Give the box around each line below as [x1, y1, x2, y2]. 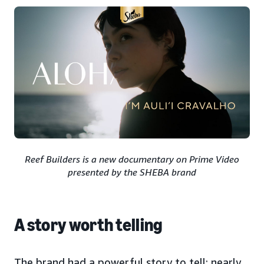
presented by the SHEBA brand [68, 166, 196, 179]
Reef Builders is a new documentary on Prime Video [25, 153, 239, 166]
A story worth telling [14, 214, 163, 236]
